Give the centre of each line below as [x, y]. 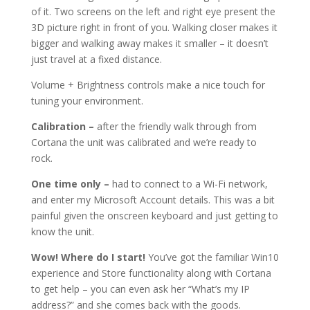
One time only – [71, 184]
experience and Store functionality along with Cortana [151, 273]
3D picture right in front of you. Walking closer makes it [154, 28]
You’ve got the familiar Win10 [212, 257]
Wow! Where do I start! [88, 257]
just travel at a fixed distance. [96, 60]
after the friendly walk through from [176, 127]
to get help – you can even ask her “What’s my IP [140, 289]
